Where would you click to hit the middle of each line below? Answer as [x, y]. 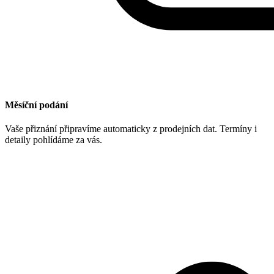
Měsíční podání [36, 105]
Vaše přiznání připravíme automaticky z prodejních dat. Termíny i [131, 129]
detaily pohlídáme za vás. [54, 140]
